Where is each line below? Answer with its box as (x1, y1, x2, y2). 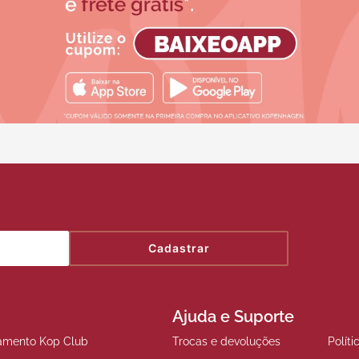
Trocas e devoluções (172, 334, 280, 348)
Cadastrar (147, 241, 210, 256)
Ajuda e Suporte (172, 306, 294, 326)
